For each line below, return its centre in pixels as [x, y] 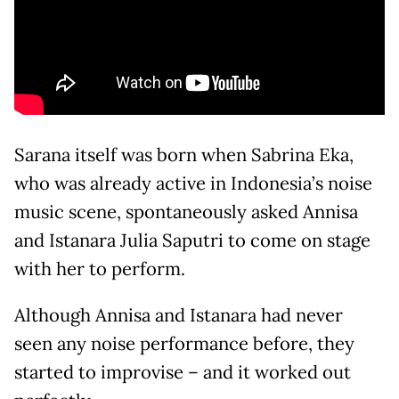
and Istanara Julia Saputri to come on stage [192, 241]
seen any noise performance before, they [184, 344]
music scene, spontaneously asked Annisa [186, 212]
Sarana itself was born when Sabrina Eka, [184, 155]
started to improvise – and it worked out [183, 373]
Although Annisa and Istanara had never [179, 316]
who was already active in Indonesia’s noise [193, 184]
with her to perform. [100, 269]
